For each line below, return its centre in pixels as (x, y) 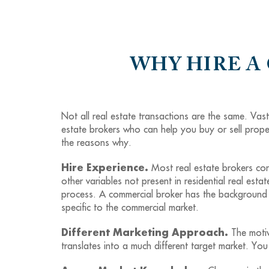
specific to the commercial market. (130, 208)
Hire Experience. (105, 168)
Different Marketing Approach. (145, 233)
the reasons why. (96, 143)
